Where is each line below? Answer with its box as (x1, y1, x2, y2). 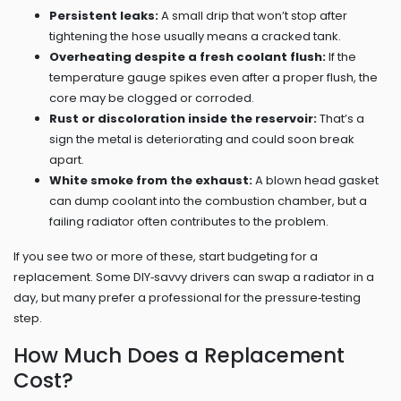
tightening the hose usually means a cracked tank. (49, 28, 341, 45)
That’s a (317, 110, 364, 127)
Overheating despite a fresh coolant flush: (49, 48, 326, 65)
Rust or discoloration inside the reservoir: (49, 110, 317, 127)
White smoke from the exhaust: (49, 172, 252, 189)
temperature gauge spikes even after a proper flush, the (49, 69, 378, 86)
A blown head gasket (252, 172, 379, 189)
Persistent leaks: (49, 7, 158, 24)
